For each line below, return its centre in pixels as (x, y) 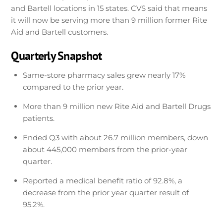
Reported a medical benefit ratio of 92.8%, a (103, 180)
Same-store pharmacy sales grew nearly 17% (104, 75)
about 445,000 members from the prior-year (105, 149)
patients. (39, 118)
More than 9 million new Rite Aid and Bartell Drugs (117, 106)
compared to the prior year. (73, 87)
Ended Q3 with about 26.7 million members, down (116, 137)
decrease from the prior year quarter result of (106, 192)
